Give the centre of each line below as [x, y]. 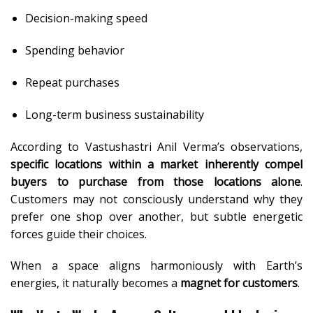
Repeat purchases [72, 82]
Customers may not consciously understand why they [156, 199]
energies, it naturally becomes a [95, 283]
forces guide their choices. [79, 234]
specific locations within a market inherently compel [156, 164]
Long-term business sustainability [114, 114]
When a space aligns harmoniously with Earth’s [156, 266]
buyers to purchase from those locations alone [155, 181]
